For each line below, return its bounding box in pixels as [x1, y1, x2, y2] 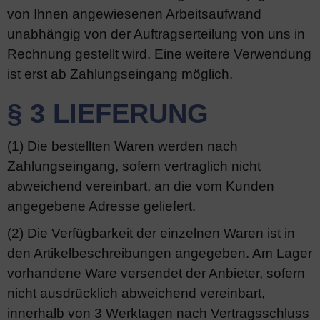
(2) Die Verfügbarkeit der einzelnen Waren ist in [7, 226, 295, 241]
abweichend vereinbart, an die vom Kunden [7, 179, 274, 194]
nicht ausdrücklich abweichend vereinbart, [7, 286, 265, 301]
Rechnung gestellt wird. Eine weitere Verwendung [7, 46, 311, 61]
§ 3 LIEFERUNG [7, 99, 209, 129]
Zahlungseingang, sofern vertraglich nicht [7, 159, 261, 174]
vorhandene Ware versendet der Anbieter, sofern [7, 266, 305, 281]
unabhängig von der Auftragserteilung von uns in [7, 26, 305, 41]
